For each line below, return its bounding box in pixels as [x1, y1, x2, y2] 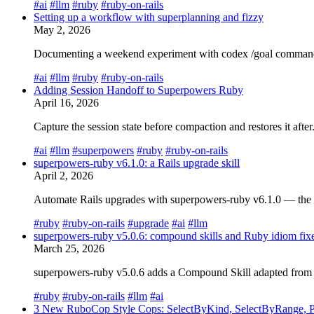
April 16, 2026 [34, 96, 99, 109]
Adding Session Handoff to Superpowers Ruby [34, 83, 243, 96]
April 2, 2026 [34, 169, 93, 182]
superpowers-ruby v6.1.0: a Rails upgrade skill [34, 156, 240, 169]
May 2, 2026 [34, 23, 90, 36]
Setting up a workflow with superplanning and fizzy [34, 11, 264, 23]
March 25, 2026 [34, 242, 104, 254]
